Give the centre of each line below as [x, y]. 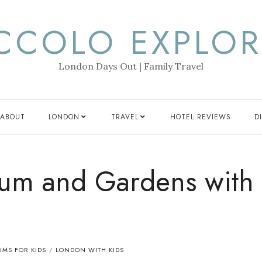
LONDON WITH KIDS [90, 250]
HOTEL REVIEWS [201, 117]
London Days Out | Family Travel [131, 66]
